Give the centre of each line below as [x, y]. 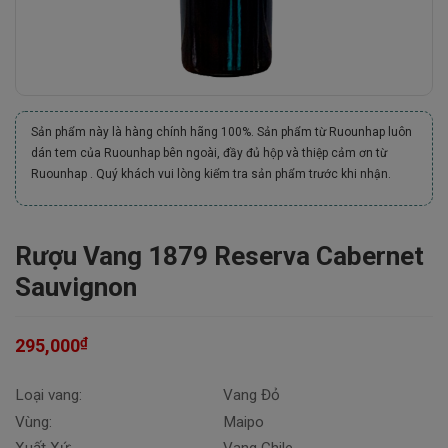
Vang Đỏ [251, 395]
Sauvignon [76, 287]
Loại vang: [48, 395]
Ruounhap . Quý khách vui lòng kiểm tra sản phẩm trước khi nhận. [211, 174]
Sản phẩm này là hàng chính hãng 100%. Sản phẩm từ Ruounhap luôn [221, 132]
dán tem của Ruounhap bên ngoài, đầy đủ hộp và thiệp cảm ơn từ [209, 153]
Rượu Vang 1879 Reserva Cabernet [219, 256]
